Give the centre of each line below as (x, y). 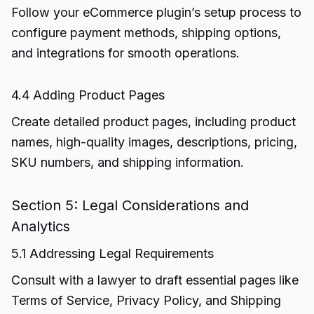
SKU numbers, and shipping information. (128, 162)
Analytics (41, 226)
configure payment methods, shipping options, (146, 33)
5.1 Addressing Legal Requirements (112, 253)
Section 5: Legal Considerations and (130, 205)
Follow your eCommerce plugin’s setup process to (156, 12)
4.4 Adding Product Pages (88, 95)
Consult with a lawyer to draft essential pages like (155, 280)
